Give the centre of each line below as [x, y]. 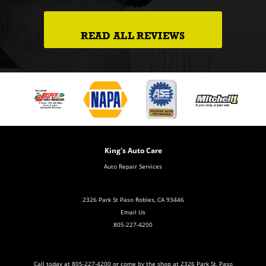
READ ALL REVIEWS [133, 36]
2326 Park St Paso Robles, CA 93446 [133, 199]
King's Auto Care [133, 151]
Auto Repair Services [133, 166]
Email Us [133, 212]
